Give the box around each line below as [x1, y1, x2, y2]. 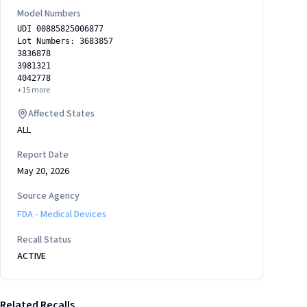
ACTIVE [17, 249, 46, 263]
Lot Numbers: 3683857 [17, 36, 113, 46]
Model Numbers [17, 7, 81, 21]
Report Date [17, 148, 69, 162]
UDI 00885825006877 [17, 24, 103, 34]
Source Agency [17, 189, 79, 203]
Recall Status [17, 233, 71, 247]
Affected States [28, 107, 95, 121]
